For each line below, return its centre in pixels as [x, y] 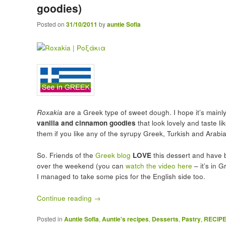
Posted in [49, 218]
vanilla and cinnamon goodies [86, 123]
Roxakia [49, 112]
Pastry [191, 219]
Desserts [165, 219]
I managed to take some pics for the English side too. [121, 176]
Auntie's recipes [125, 219]
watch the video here [160, 165]
